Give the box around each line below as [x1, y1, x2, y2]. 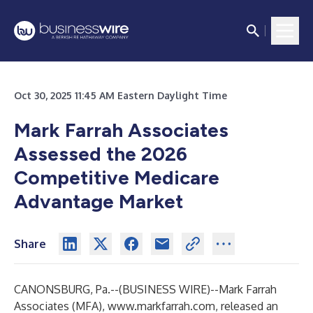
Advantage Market [14, 189, 183, 213]
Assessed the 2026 [14, 142, 187, 166]
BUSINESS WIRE [122, 282, 207, 296]
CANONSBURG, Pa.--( [14, 282, 122, 296]
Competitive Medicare [14, 166, 219, 189]
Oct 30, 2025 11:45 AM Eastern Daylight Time [14, 89, 227, 101]
